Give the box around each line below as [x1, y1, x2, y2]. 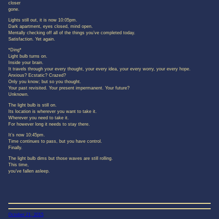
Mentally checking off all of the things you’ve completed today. [8, 30, 135, 36]
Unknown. [8, 92, 29, 97]
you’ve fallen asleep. [8, 169, 50, 174]
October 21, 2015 [8, 212, 44, 217]
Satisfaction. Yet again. [8, 37, 55, 42]
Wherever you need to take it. [8, 115, 69, 121]
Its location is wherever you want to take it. [8, 109, 97, 114]
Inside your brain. [8, 60, 44, 66]
